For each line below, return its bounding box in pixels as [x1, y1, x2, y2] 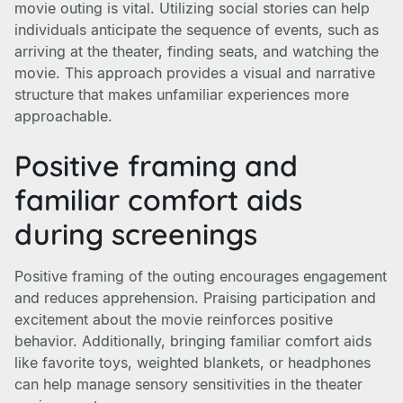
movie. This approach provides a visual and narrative [14, 64, 375, 82]
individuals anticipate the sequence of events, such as [14, 21, 379, 39]
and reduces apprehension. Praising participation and [14, 289, 376, 307]
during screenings [14, 216, 257, 252]
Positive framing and [14, 148, 298, 184]
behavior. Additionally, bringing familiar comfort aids [14, 332, 372, 350]
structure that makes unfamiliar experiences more [14, 85, 349, 103]
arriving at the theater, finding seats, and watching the [14, 42, 379, 60]
